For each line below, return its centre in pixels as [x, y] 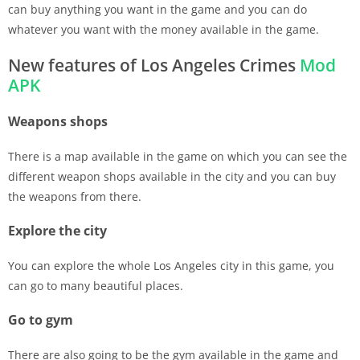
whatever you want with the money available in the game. [164, 30]
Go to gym [41, 320]
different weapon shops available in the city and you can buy [172, 177]
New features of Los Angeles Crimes [154, 65]
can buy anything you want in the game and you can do [157, 10]
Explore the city [57, 231]
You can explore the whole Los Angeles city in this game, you [171, 266]
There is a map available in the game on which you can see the [178, 157]
